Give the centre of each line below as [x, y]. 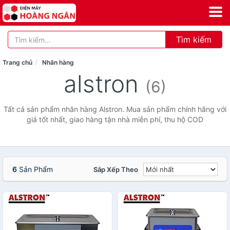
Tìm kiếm [194, 40]
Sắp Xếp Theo [116, 169]
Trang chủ [17, 62]
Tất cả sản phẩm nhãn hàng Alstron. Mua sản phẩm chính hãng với [115, 109]
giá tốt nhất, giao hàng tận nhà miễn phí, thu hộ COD [115, 119]
